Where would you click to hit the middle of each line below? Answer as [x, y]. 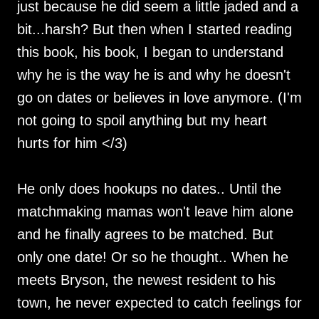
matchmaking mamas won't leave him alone [155, 211]
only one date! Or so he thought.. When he [153, 257]
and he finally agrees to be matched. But [145, 234]
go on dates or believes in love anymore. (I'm [159, 98]
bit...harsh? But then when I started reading [155, 29]
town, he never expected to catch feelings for [159, 303]
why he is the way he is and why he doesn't [154, 75]
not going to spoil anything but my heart [142, 120]
